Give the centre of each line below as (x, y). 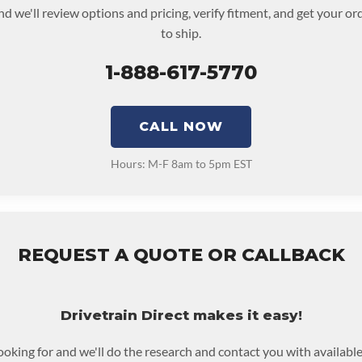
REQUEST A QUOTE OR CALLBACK (181, 255)
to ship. (181, 33)
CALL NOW (181, 126)
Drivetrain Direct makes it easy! (181, 315)
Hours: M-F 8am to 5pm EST (181, 164)
